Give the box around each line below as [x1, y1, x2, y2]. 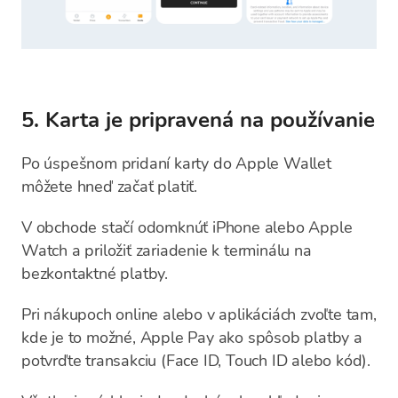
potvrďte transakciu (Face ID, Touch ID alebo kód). [21, 350, 370, 371]
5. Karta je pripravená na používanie [21, 106, 375, 134]
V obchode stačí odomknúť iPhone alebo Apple [21, 217, 353, 238]
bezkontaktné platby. [21, 263, 169, 284]
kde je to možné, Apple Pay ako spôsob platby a [21, 327, 362, 348]
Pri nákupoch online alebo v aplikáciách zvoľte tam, [21, 304, 377, 325]
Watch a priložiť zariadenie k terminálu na [21, 240, 312, 261]
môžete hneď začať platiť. [21, 176, 198, 197]
